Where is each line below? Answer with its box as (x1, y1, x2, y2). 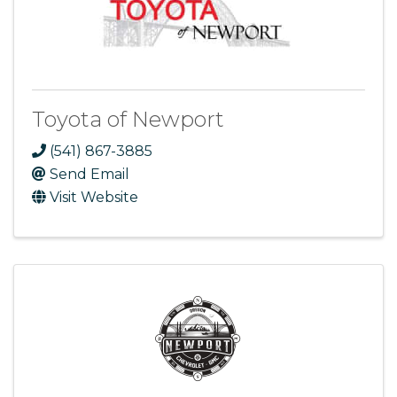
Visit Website (50, 188, 138, 206)
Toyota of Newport (32, 105, 224, 132)
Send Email (50, 165, 129, 183)
